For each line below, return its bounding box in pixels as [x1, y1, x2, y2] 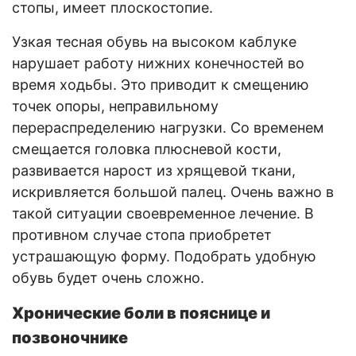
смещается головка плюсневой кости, [12, 140, 281, 157]
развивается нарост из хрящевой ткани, [12, 161, 296, 179]
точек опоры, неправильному [12, 97, 219, 114]
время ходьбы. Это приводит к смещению [12, 75, 309, 93]
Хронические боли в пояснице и [12, 303, 270, 323]
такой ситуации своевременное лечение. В [12, 204, 314, 222]
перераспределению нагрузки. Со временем [12, 118, 324, 136]
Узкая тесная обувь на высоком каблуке [12, 33, 296, 50]
